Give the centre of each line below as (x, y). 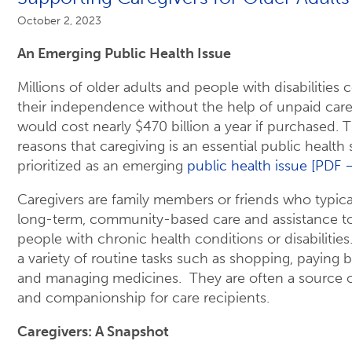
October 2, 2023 (59, 21)
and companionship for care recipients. (143, 298)
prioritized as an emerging (102, 166)
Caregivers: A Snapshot (93, 332)
